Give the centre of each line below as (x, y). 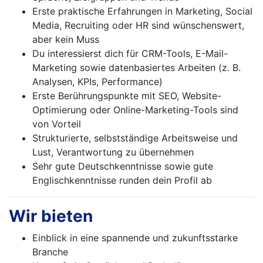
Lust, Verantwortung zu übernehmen (113, 152)
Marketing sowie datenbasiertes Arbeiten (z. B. (136, 68)
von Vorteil (57, 124)
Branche (50, 252)
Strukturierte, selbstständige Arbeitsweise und (135, 138)
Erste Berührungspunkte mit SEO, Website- (127, 96)
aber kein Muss (66, 40)
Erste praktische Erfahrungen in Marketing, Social (142, 11)
